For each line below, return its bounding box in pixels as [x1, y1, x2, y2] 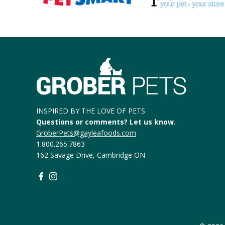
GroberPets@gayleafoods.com [36, 128, 136, 138]
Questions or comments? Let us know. [36, 117, 176, 127]
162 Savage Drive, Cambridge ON [36, 150, 145, 160]
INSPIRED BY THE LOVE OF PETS [36, 106, 145, 116]
